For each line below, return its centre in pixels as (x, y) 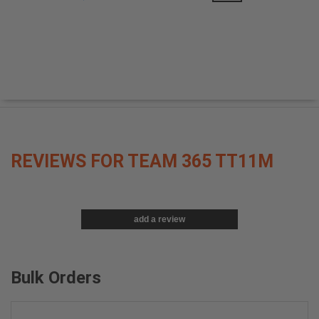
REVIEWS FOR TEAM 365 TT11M (142, 162)
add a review (159, 220)
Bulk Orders (56, 278)
